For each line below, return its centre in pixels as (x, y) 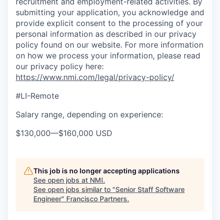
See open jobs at (62, 180)
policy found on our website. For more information (110, 45)
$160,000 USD (85, 133)
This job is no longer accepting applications (107, 171)
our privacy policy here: (60, 66)
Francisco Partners (97, 199)
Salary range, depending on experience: (89, 114)
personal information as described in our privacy (106, 34)
